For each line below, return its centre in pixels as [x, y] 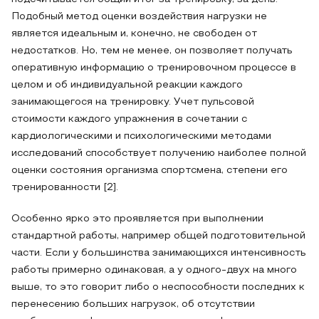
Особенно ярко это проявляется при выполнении [137, 219]
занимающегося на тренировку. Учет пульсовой [133, 102]
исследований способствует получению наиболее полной [159, 153]
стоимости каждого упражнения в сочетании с [129, 119]
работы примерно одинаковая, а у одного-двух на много [154, 270]
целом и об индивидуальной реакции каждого [127, 85]
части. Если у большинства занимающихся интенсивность [159, 253]
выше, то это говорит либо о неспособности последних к [158, 287]
